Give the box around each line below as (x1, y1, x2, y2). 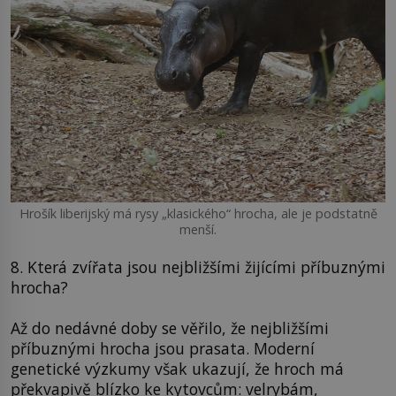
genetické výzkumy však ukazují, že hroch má (11, 357, 344, 379)
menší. (179, 220, 217, 238)
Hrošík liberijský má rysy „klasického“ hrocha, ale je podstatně (19, 204, 377, 222)
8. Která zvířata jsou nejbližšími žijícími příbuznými (11, 256, 385, 278)
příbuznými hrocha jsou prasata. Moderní (11, 337, 315, 359)
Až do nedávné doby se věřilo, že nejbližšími (11, 316, 329, 339)
